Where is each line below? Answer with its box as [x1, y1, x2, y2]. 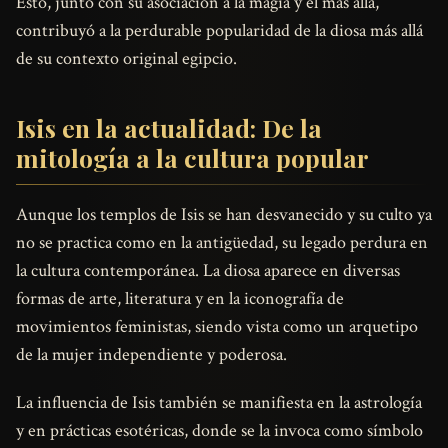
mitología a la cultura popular [16, 141, 369, 175]
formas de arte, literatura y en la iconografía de [16, 286, 344, 310]
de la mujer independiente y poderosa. [16, 342, 287, 366]
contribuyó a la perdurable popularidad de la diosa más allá [16, 19, 423, 43]
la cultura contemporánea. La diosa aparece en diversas [16, 258, 400, 282]
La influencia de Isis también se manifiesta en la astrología [16, 390, 422, 414]
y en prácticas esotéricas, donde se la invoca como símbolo [16, 418, 423, 442]
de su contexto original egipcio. [16, 47, 237, 71]
